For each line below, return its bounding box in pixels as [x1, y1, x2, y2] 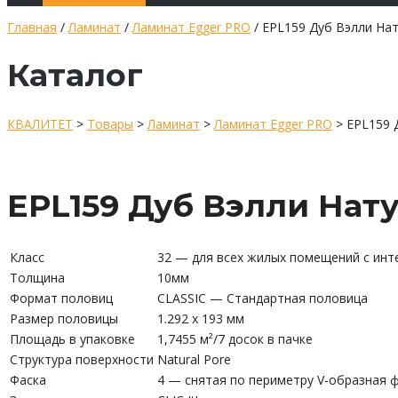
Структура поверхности [10, 350, 154, 368]
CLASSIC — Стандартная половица [157, 289, 368, 306]
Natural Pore [157, 350, 231, 368]
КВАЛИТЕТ [7, 115, 73, 132]
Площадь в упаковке [10, 330, 135, 347]
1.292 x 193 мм [157, 309, 244, 327]
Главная [7, 19, 57, 36]
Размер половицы [10, 309, 118, 327]
